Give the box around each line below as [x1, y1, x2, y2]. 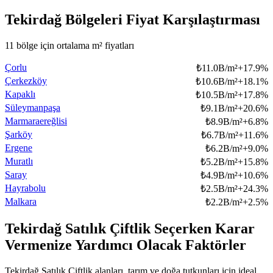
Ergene [5, 143, 32, 154]
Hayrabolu [5, 183, 46, 194]
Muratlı [5, 156, 33, 167]
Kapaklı [5, 89, 35, 100]
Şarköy [5, 129, 32, 140]
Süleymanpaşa [5, 102, 60, 113]
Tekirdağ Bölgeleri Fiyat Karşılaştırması [5, 12, 260, 28]
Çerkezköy [5, 76, 47, 87]
